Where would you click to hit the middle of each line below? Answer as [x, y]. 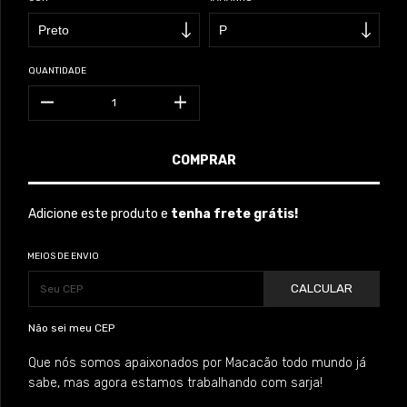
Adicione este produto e [99, 213]
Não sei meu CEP [71, 328]
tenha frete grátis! [234, 213]
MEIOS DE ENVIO [63, 256]
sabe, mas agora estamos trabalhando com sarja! [175, 382]
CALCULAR [322, 289]
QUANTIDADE [57, 70]
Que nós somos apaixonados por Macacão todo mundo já [197, 362]
